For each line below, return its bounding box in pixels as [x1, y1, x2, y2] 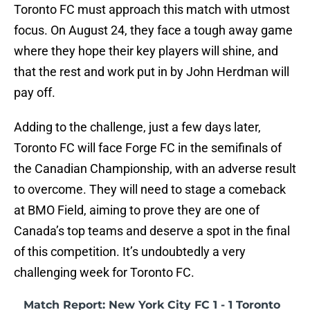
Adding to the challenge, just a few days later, [14, 120, 261, 135]
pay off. [14, 85, 55, 100]
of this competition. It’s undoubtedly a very [14, 244, 246, 259]
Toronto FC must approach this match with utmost [14, 2, 290, 17]
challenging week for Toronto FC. [14, 265, 194, 280]
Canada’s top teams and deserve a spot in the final [14, 224, 290, 239]
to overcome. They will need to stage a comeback [14, 182, 286, 197]
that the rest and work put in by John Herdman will [14, 64, 289, 80]
